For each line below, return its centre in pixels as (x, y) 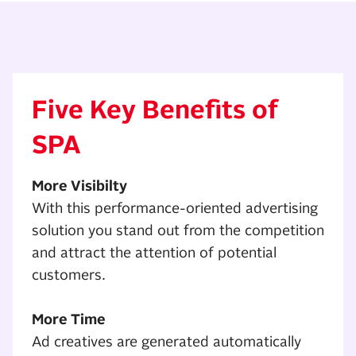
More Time (69, 320)
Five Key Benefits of (155, 110)
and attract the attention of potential (154, 253)
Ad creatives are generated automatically (166, 342)
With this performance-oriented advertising (175, 209)
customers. (69, 275)
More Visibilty (79, 186)
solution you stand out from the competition (178, 231)
